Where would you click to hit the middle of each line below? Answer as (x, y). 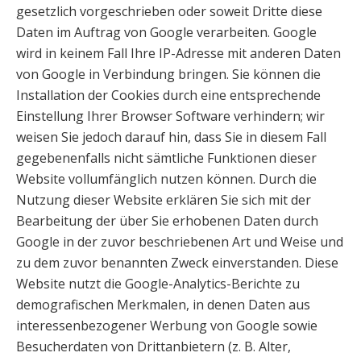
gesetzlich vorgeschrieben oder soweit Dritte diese (169, 11)
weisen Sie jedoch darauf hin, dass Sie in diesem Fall (171, 137)
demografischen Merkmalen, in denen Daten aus (163, 305)
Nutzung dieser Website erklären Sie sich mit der (164, 200)
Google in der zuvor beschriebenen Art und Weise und (180, 242)
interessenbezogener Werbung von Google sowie (167, 326)
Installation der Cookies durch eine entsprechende (168, 95)
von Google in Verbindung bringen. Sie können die (168, 74)
